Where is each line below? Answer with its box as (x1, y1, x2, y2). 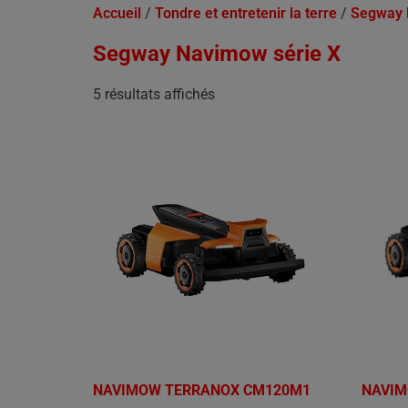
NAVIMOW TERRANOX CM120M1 (93, 382, 311, 400)
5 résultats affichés (93, 86, 215, 103)
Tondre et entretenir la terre (155, 5, 337, 22)
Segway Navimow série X (93, 41, 341, 66)
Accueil (93, 5, 141, 22)
